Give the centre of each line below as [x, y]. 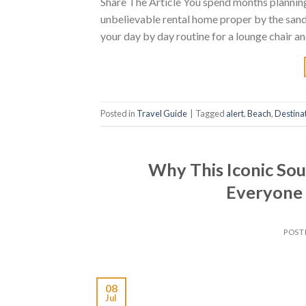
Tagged [211, 113]
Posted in [119, 113]
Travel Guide [162, 113]
